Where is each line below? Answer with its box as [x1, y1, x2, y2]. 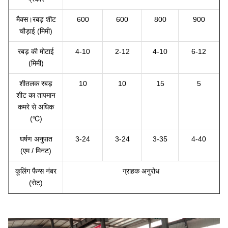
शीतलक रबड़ [19, 79, 52, 88]
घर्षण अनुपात [19, 135, 52, 143]
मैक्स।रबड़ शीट [16, 15, 56, 23]
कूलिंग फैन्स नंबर [15, 167, 56, 175]
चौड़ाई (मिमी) [19, 27, 52, 35]
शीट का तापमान [16, 91, 55, 99]
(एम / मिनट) [20, 147, 51, 155]
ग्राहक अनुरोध [123, 167, 159, 175]
